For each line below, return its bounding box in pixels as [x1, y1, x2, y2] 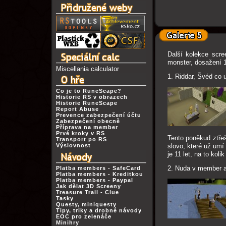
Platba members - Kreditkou [55, 171, 143, 177]
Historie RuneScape [55, 100, 118, 106]
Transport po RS [55, 136, 107, 142]
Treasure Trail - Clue [55, 189, 119, 195]
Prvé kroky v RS [55, 130, 105, 136]
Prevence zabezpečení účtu [55, 112, 141, 118]
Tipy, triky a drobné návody [55, 207, 142, 213]
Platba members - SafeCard [55, 165, 141, 171]
